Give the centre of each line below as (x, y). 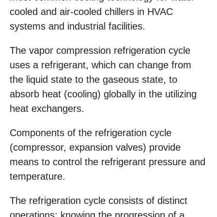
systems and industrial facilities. (77, 26)
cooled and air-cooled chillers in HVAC (91, 12)
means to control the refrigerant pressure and (108, 162)
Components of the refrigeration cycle (91, 133)
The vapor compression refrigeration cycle (100, 51)
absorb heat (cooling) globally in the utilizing (103, 94)
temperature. (38, 177)
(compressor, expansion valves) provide (95, 147)
